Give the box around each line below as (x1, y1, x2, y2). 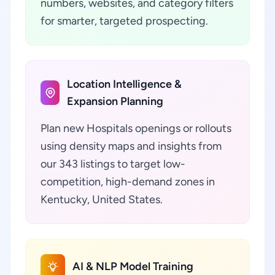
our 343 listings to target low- (41, 157, 185, 171)
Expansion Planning (67, 95, 164, 108)
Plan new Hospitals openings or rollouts (41, 122, 231, 135)
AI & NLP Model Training (72, 260, 193, 273)
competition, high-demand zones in (41, 175, 215, 188)
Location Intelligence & (67, 77, 182, 91)
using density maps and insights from (41, 139, 222, 153)
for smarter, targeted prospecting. (41, 14, 208, 28)
